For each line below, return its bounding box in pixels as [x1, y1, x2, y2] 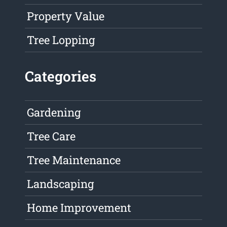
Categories [25, 67, 97, 86]
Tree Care [27, 129, 76, 144]
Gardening [27, 105, 81, 120]
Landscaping [27, 176, 94, 192]
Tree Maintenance [27, 153, 121, 168]
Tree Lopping [27, 32, 95, 48]
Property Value [27, 9, 105, 24]
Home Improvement [27, 200, 132, 215]
